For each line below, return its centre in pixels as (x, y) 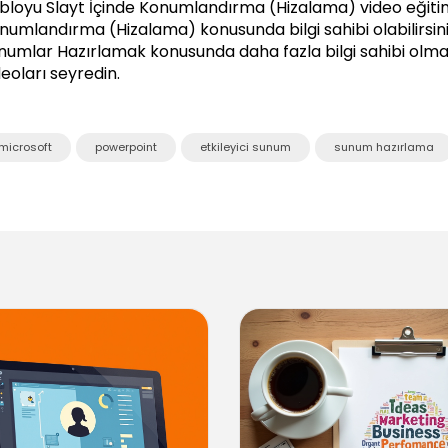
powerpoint (125, 146)
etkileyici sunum (245, 146)
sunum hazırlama (383, 146)
